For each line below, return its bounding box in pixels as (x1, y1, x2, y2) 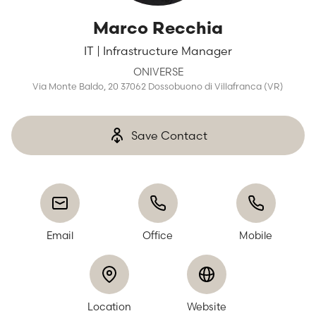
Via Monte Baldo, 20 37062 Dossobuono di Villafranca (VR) (32, 81, 284, 92)
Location (87, 300, 131, 313)
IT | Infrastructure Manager (84, 44, 232, 58)
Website (187, 300, 227, 313)
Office (142, 229, 174, 242)
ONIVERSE (133, 66, 183, 78)
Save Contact (131, 128, 207, 142)
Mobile (239, 229, 273, 242)
